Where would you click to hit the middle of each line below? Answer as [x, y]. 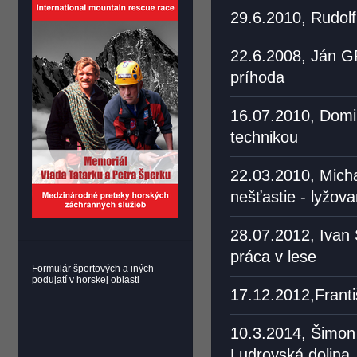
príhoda [257, 77]
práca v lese [273, 257]
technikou [264, 137]
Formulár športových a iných [93, 269]
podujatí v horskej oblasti [86, 280]
